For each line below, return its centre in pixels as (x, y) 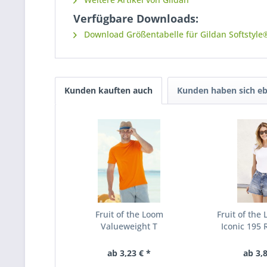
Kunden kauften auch (108, 90)
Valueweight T (129, 226)
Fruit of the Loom (129, 214)
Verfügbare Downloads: (136, 18)
